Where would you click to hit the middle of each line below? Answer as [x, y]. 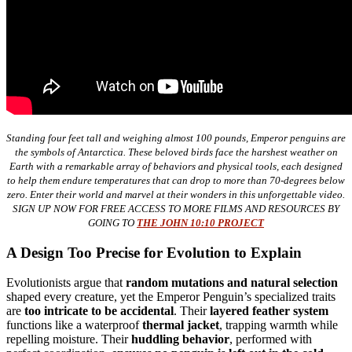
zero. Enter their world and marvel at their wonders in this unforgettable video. [176, 194]
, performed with [271, 339]
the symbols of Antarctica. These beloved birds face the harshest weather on [176, 152]
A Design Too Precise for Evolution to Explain [154, 252]
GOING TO [112, 222]
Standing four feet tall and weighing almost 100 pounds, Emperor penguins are [176, 137]
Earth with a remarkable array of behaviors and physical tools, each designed [176, 166]
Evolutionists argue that [66, 283]
